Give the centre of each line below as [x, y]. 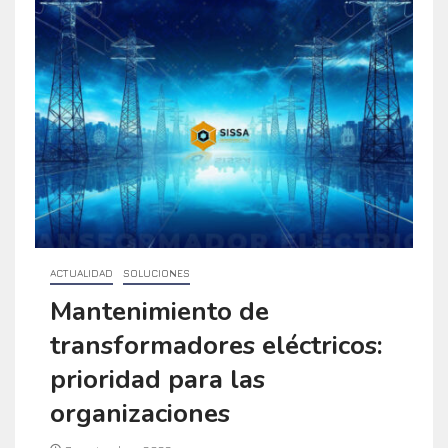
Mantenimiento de [159, 311]
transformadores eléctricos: [216, 345]
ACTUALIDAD [81, 272]
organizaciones [140, 413]
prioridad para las [157, 379]
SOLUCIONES [156, 272]
